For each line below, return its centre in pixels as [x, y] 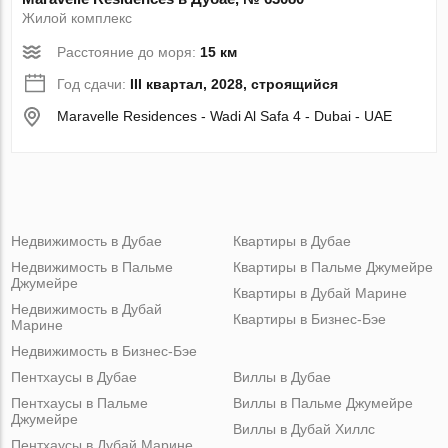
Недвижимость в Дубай [87, 308]
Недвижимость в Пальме [92, 266]
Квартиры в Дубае [291, 240]
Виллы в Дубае [281, 376]
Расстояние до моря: [129, 51]
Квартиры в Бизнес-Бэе [309, 318]
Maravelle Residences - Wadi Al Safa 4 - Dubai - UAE [225, 115]
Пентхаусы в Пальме [80, 402]
